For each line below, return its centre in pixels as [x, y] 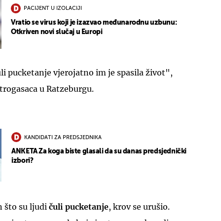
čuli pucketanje [79, 206]
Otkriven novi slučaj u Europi [57, 32]
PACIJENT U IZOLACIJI [53, 9]
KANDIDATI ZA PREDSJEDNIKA [63, 138]
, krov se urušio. [139, 206]
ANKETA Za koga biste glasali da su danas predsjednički [99, 152]
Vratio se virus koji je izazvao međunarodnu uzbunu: [94, 22]
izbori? [22, 161]
